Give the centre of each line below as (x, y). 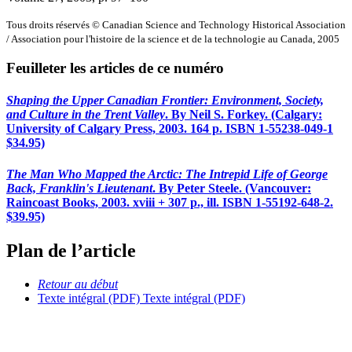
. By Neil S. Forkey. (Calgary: (244, 115)
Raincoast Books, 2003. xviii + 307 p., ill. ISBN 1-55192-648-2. (170, 202)
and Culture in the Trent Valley (86, 115)
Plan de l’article (71, 251)
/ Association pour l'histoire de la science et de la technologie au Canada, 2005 (173, 38)
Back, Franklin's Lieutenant (79, 188)
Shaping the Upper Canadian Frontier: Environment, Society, (165, 101)
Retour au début (78, 284)
